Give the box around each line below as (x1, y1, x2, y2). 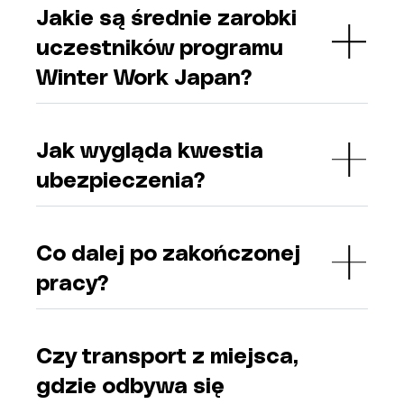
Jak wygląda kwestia (36, 141, 263, 163)
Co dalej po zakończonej (36, 243, 300, 266)
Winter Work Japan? (36, 68, 252, 90)
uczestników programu (36, 38, 283, 60)
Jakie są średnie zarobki (36, 8, 297, 31)
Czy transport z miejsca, (36, 346, 298, 369)
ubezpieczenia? (36, 170, 206, 193)
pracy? (36, 273, 109, 296)
